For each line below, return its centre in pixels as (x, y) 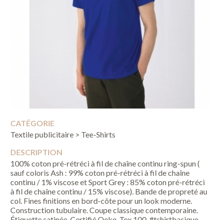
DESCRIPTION (37, 152)
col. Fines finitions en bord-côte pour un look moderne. (101, 200)
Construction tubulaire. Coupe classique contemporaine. (104, 210)
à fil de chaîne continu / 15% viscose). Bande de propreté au (109, 191)
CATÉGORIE (33, 123)
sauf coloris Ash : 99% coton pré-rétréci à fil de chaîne (100, 172)
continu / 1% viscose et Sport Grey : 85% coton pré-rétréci (108, 182)
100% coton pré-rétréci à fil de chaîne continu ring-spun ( (105, 163)
